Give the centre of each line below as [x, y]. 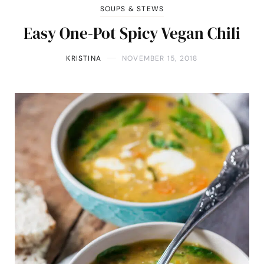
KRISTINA [84, 58]
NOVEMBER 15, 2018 [160, 58]
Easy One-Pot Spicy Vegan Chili [132, 33]
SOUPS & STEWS [132, 9]
